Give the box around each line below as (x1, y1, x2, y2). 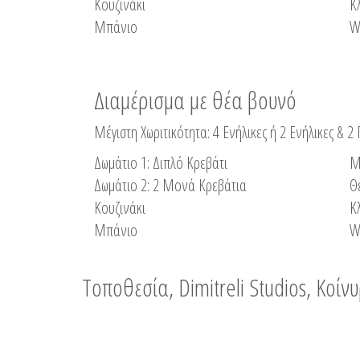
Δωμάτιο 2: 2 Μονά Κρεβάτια (94, 174, 247, 196)
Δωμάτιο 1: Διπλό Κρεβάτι (94, 152, 227, 174)
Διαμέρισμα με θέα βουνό (94, 84, 297, 117)
